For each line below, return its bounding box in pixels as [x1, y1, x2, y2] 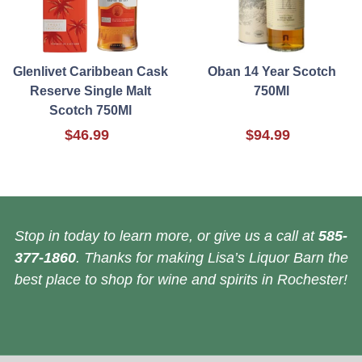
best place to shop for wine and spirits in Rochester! [15, 271, 347, 288]
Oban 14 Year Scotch [207, 65, 336, 79]
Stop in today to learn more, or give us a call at [15, 228, 318, 245]
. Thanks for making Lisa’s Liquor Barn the [75, 250, 348, 267]
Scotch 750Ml [49, 103, 132, 118]
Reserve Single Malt [30, 84, 151, 99]
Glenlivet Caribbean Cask [13, 65, 168, 79]
